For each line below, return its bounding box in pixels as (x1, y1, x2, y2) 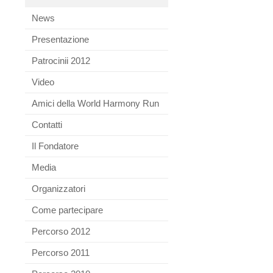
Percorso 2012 (32, 226, 90, 236)
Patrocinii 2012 (32, 55, 90, 66)
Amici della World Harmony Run (32, 98, 159, 108)
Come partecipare (32, 205, 103, 215)
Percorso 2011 (32, 247, 90, 258)
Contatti (32, 119, 62, 130)
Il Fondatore (32, 141, 79, 151)
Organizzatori (32, 183, 85, 194)
